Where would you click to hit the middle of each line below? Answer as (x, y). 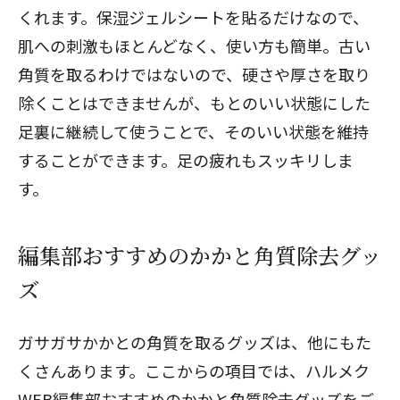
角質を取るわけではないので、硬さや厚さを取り (194, 74)
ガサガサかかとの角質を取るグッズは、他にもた (195, 342)
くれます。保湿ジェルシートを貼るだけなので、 (193, 17)
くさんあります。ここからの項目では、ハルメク (194, 371)
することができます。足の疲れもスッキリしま (186, 160)
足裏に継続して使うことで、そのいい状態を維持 (193, 131)
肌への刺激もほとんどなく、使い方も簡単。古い (194, 46)
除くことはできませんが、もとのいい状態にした (194, 103)
